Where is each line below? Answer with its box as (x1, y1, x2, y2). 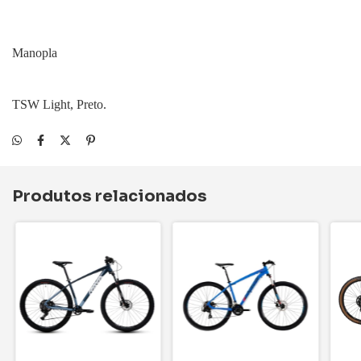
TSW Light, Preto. (12, 98, 106, 111)
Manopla (12, 46, 57, 60)
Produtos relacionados (12, 186, 207, 206)
